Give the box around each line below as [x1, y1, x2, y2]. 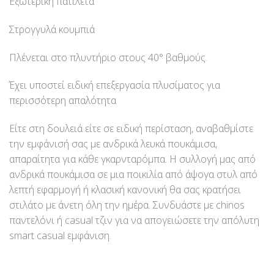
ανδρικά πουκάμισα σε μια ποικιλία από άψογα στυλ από [9, 168, 257, 182]
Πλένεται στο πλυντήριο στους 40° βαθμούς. [9, 50, 207, 64]
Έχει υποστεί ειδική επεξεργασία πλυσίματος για [9, 78, 220, 92]
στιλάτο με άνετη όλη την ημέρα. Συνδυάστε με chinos [9, 198, 245, 212]
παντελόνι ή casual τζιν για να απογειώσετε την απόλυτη [9, 213, 259, 228]
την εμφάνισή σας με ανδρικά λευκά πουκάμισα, [9, 137, 217, 151]
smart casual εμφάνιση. [9, 229, 111, 243]
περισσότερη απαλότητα [9, 94, 116, 108]
